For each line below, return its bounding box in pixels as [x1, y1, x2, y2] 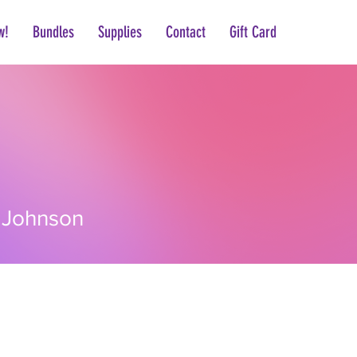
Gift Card [229, 22, 277, 41]
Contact [166, 22, 206, 41]
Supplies [98, 22, 142, 41]
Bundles [33, 22, 74, 41]
